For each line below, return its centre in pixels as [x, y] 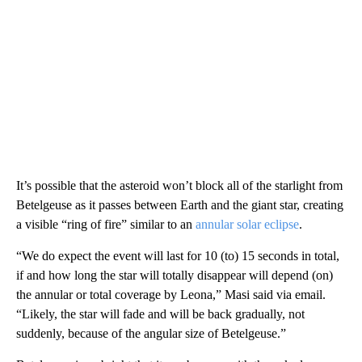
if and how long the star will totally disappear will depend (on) [175, 275]
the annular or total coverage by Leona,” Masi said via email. [171, 294]
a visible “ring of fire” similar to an [106, 224]
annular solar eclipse [247, 224]
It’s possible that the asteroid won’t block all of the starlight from [179, 185]
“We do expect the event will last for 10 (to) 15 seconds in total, [178, 255]
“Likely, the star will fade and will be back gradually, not [160, 314]
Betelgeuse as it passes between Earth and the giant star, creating [180, 204]
